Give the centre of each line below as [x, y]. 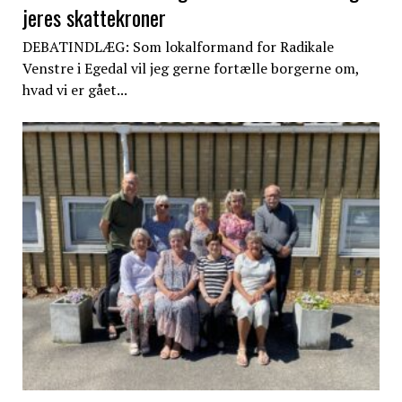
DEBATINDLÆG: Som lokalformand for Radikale [178, 47]
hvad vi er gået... [74, 90]
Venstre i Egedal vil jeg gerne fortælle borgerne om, [190, 69]
